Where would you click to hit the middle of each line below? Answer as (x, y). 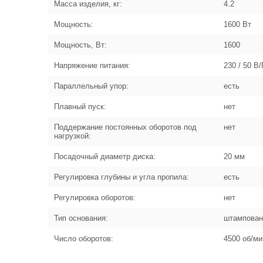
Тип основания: (81, 218)
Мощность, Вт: (80, 45)
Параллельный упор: (91, 86)
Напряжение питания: (92, 65)
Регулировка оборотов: (95, 198)
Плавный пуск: (80, 107)
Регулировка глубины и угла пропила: (122, 177)
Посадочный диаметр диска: (105, 156)
